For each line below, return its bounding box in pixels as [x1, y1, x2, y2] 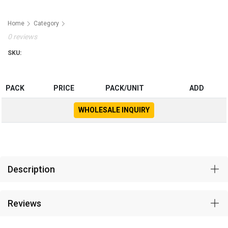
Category [34, 20, 59, 27]
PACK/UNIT [105, 84, 144, 92]
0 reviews [8, 33, 37, 41]
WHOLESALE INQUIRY [78, 106, 150, 114]
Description [8, 164, 55, 175]
